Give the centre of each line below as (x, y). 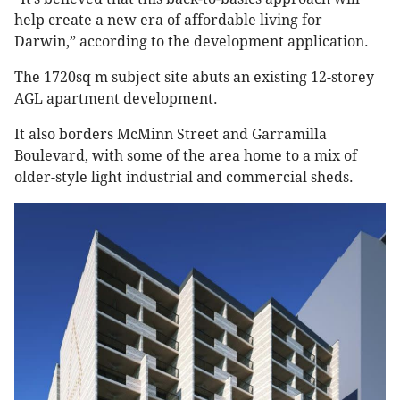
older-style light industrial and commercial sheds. (186, 178)
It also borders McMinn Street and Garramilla (171, 135)
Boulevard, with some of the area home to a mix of (186, 156)
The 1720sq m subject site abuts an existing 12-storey (194, 78)
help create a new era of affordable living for (168, 21)
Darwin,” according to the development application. (192, 42)
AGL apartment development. (118, 99)
